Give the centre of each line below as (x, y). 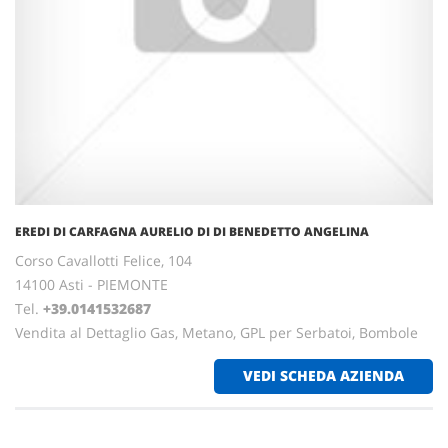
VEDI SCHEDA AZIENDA (323, 375)
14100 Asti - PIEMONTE (91, 284)
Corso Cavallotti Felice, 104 (103, 260)
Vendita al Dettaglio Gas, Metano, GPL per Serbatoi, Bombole (216, 332)
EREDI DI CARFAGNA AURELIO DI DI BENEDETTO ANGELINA (192, 231)
